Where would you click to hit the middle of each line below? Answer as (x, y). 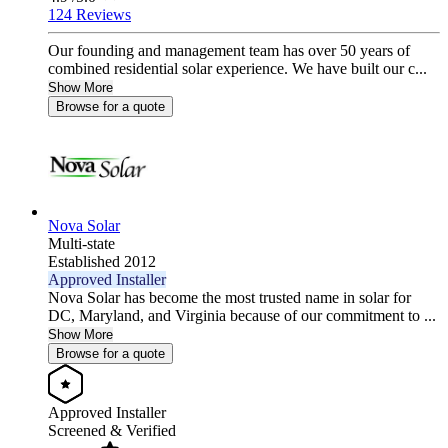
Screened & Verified (112, 431)
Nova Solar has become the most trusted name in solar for (229, 298)
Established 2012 (102, 262)
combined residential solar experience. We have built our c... (237, 69)
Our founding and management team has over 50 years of (229, 51)
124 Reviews (89, 15)
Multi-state (81, 244)
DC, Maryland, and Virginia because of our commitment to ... (242, 316)
